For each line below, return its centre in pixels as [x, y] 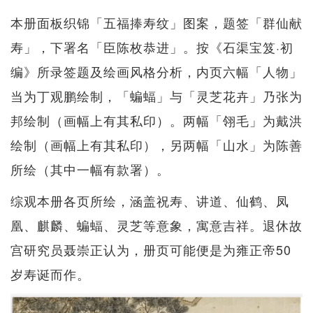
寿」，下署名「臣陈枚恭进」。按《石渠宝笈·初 [152, 46]
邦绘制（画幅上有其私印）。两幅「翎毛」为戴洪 [156, 120]
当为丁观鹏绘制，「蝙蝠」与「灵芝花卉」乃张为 [156, 95]
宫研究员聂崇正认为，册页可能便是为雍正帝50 [151, 249]
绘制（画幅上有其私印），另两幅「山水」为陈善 [156, 144]
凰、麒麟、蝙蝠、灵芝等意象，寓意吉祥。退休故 [156, 225]
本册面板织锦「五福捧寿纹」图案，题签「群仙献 [156, 22]
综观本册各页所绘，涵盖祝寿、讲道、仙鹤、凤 [150, 200]
